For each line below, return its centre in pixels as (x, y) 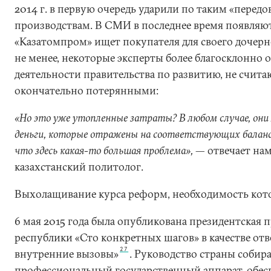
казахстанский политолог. (79, 167)
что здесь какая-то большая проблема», (105, 150)
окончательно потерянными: (87, 90)
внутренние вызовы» (67, 254)
